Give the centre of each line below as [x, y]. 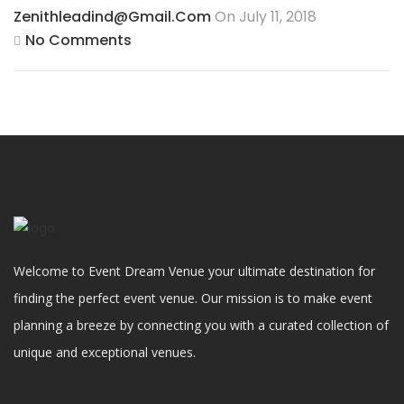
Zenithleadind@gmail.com [112, 17]
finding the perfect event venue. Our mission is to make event [193, 298]
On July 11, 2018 [264, 17]
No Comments [78, 40]
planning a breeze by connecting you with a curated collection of [201, 325]
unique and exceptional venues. [105, 352]
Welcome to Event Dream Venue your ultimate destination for [194, 271]
